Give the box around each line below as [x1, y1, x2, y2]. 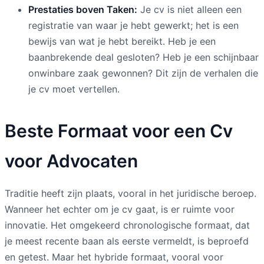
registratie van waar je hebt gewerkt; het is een [28, 19, 239, 31]
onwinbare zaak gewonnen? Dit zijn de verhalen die [28, 67, 258, 79]
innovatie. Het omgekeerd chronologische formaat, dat [5, 219, 250, 231]
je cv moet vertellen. [28, 82, 120, 95]
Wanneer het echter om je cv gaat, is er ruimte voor [5, 203, 235, 215]
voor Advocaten [5, 150, 138, 171]
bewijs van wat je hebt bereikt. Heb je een [28, 35, 216, 47]
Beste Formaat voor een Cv [5, 120, 233, 141]
